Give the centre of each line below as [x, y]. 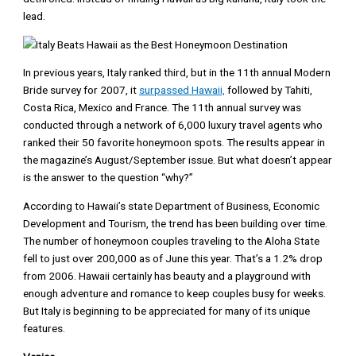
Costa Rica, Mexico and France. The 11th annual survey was [163, 108]
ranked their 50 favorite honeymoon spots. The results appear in [174, 143]
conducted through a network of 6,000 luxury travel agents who [173, 125]
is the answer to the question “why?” [108, 178]
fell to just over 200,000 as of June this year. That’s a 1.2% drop [173, 258]
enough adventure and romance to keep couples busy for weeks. [175, 293]
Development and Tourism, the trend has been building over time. [176, 223]
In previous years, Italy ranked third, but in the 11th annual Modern [177, 73]
